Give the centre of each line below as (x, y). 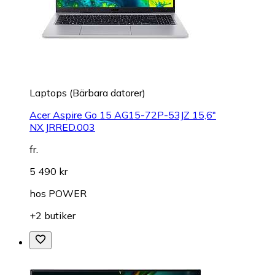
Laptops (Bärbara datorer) (87, 92)
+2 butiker (52, 215)
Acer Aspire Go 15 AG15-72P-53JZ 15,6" (123, 114)
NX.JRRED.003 (62, 127)
